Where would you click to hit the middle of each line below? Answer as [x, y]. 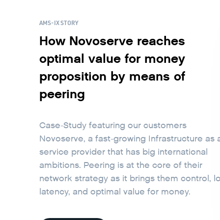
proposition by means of [112, 76]
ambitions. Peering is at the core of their [121, 165]
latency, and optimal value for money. [115, 192]
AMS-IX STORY [59, 23]
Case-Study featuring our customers [113, 126]
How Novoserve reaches [112, 41]
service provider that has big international [124, 152]
